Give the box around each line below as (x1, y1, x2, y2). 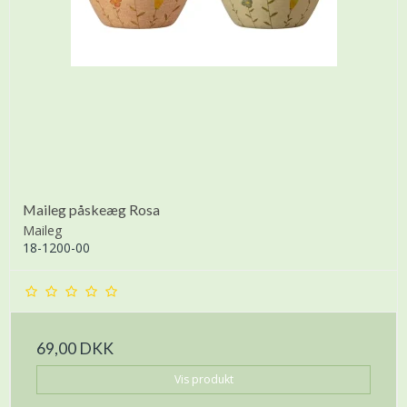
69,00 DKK (36, 338, 114, 358)
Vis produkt (174, 372, 233, 388)
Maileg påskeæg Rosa (23, 201, 160, 218)
